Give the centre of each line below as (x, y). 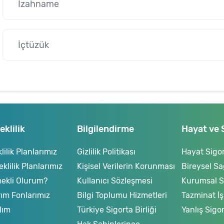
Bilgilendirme (106, 129)
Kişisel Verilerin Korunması (126, 166)
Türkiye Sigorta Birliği (117, 210)
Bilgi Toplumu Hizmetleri (122, 195)
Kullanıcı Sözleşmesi (115, 181)
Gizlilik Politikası (106, 152)
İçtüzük (33, 45)
